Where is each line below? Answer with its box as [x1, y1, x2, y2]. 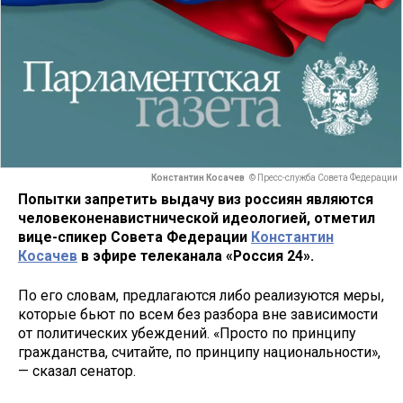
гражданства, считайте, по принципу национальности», [18, 344, 381, 362]
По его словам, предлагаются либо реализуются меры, [18, 287, 384, 305]
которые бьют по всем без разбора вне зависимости [18, 306, 378, 324]
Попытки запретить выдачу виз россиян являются [18, 190, 373, 208]
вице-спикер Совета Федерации [18, 228, 251, 246]
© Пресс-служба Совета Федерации [249, 173, 398, 184]
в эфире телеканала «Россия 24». [77, 246, 314, 264]
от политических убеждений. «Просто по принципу [18, 325, 355, 343]
